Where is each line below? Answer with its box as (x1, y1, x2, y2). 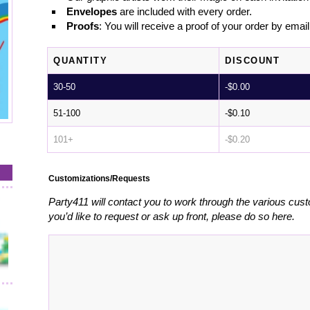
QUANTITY (53, 55, 108, 66)
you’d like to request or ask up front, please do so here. (48, 210, 295, 223)
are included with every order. (117, 5, 253, 17)
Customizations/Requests (48, 173, 151, 183)
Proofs (66, 19, 100, 32)
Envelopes (66, 5, 118, 17)
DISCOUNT (225, 55, 280, 66)
